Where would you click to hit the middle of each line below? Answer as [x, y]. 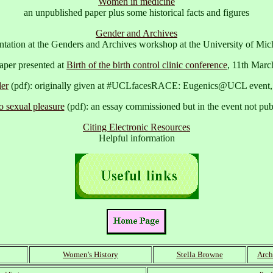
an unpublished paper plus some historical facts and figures [136, 12]
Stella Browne [200, 254]
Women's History [90, 254]
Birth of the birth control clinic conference [147, 65]
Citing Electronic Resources [136, 127]
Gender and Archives [136, 33]
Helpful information [136, 138]
